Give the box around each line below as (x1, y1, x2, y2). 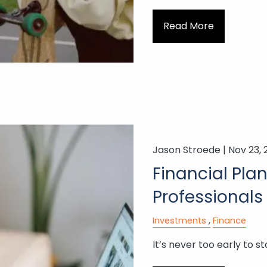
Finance (212, 214, 246, 226)
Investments (152, 214, 206, 226)
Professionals (152, 185, 263, 209)
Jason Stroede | (152, 142, 228, 157)
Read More (163, 19, 214, 33)
